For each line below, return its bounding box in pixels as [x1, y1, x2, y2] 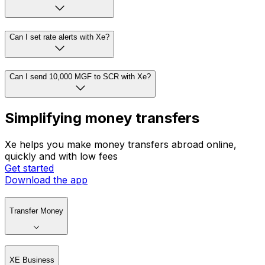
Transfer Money [9, 206, 63, 216]
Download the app [5, 174, 88, 186]
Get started [5, 162, 54, 174]
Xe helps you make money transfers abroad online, [5, 138, 237, 151]
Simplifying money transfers [5, 109, 199, 127]
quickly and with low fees [5, 150, 118, 163]
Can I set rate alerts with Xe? [9, 32, 109, 41]
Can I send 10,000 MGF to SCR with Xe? [9, 72, 151, 82]
